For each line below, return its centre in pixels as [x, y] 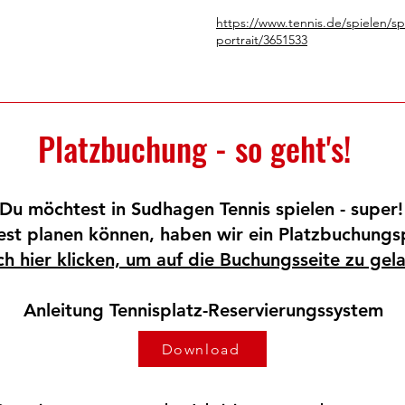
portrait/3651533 [262, 40]
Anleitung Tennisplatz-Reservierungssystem [203, 310]
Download [201, 349]
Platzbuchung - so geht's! [198, 148]
